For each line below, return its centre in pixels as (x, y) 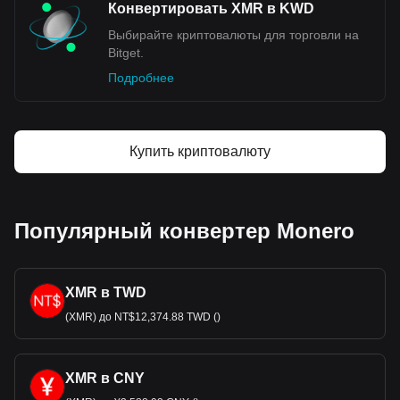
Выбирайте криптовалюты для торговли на (233, 35)
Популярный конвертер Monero (184, 231)
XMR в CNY (105, 378)
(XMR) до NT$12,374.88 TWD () (143, 317)
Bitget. (126, 53)
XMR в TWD (106, 292)
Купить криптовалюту (200, 151)
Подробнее (141, 78)
